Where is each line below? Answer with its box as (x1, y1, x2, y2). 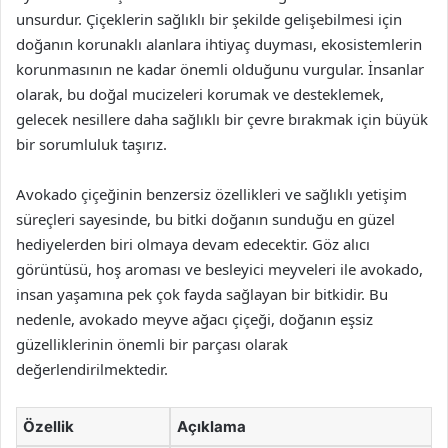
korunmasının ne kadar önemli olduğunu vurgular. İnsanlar (16, 59, 424, 79)
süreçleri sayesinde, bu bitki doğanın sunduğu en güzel (16, 209, 395, 229)
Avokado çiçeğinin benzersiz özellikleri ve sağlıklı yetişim (16, 184, 407, 204)
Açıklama (177, 417, 246, 436)
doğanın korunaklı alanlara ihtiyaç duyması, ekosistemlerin (16, 34, 422, 54)
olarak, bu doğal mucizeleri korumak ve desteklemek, (16, 84, 384, 104)
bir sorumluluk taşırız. (16, 134, 167, 154)
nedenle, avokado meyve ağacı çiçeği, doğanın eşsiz (16, 309, 373, 329)
